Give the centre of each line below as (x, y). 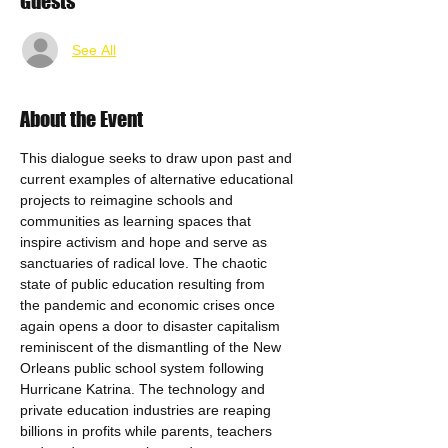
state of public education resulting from (144, 284)
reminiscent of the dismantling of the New (152, 347)
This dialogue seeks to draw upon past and (158, 158)
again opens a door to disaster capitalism (152, 326)
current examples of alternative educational (158, 179)
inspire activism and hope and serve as (145, 242)
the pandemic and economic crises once (149, 305)
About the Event (81, 119)
